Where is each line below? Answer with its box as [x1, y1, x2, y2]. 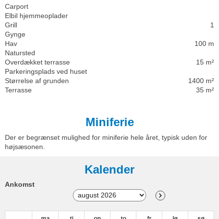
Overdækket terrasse [5, 58, 70, 66]
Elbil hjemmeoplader [5, 11, 68, 20]
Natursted [5, 48, 35, 57]
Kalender [85, 162, 134, 176]
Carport [5, 2, 28, 10]
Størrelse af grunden [5, 76, 69, 85]
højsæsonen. [5, 142, 45, 151]
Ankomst [5, 180, 35, 188]
